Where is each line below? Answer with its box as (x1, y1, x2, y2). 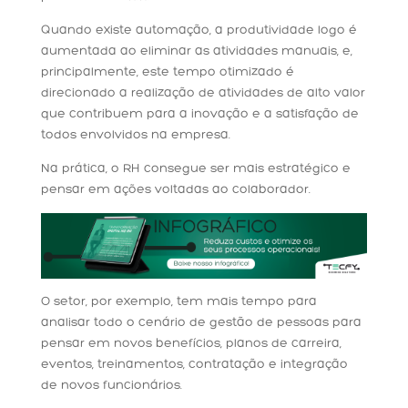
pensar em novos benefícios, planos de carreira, (40, 337, 342, 352)
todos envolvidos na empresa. (40, 128, 230, 143)
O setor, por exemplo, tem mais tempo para (40, 295, 317, 310)
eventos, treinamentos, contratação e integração (40, 358, 348, 372)
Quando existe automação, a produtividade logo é (40, 24, 357, 38)
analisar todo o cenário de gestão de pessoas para (40, 316, 362, 331)
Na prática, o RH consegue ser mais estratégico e (40, 162, 351, 177)
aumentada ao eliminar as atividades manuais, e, (40, 45, 352, 59)
